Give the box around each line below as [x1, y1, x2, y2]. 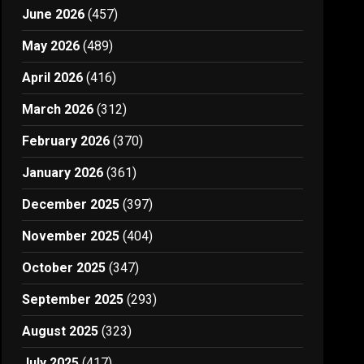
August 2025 [22, 323, 99, 339]
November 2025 [22, 228, 120, 244]
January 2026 [22, 165, 104, 180]
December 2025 [22, 197, 120, 212]
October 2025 [22, 260, 106, 275]
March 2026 [22, 102, 94, 117]
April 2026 [22, 70, 84, 85]
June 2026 [22, 6, 85, 22]
